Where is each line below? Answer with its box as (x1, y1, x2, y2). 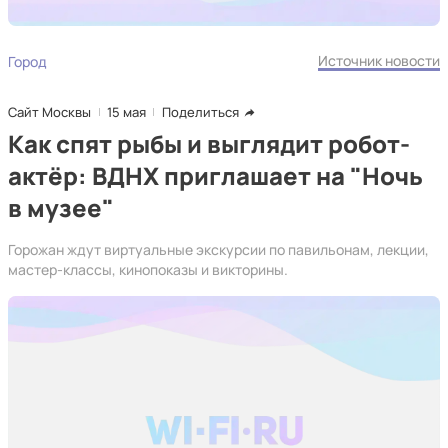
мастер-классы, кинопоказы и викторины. (8, 260, 288, 279)
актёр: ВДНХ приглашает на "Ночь (8, 159, 423, 192)
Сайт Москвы (8, 103, 91, 121)
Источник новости (318, 51, 440, 70)
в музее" (8, 191, 114, 224)
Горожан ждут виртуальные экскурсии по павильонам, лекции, (8, 240, 429, 259)
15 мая (107, 103, 146, 121)
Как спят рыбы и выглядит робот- (8, 127, 410, 160)
